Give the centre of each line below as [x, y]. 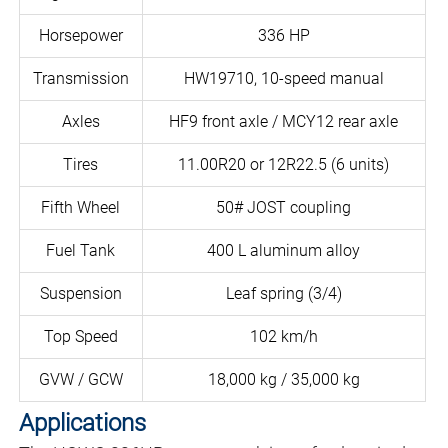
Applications [82, 423]
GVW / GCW [80, 380]
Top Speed [80, 337]
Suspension [80, 294]
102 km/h [283, 337]
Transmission [80, 79]
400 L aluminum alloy [284, 251]
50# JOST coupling [284, 208]
